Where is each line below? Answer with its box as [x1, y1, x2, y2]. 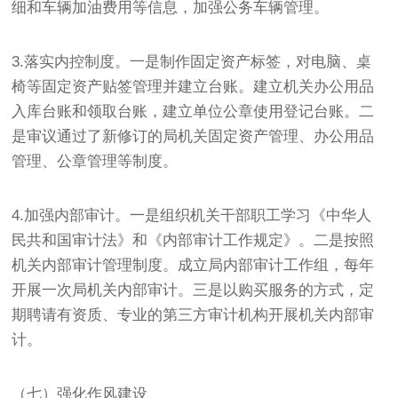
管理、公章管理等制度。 [12, 152, 179, 170]
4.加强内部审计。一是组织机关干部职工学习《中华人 [12, 206, 372, 224]
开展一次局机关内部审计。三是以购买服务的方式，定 [12, 281, 375, 298]
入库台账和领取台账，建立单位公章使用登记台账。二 [12, 102, 375, 120]
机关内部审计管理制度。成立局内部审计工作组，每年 [12, 256, 375, 274]
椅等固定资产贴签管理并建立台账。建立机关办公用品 [12, 77, 375, 95]
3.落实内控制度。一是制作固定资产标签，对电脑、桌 [12, 52, 372, 70]
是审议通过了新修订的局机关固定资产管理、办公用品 [12, 127, 375, 145]
